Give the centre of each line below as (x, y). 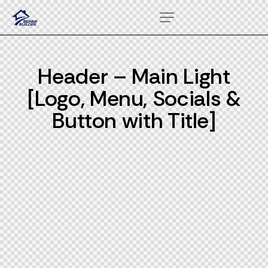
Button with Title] (134, 121)
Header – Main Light (134, 76)
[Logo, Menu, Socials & (134, 98)
